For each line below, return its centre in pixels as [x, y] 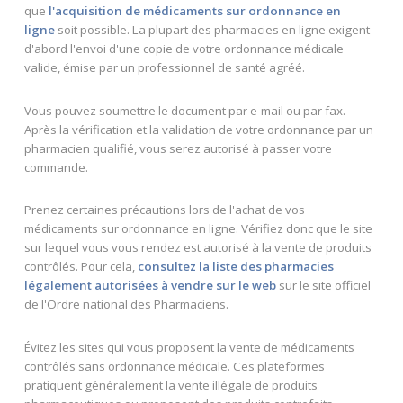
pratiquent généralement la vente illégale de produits [170, 385]
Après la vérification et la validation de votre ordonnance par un [198, 129]
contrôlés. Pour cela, [81, 267]
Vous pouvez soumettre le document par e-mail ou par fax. [184, 110]
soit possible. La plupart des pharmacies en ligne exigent [212, 30]
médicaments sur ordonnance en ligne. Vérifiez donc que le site [198, 229]
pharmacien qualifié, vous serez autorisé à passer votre [178, 148]
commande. [56, 167]
